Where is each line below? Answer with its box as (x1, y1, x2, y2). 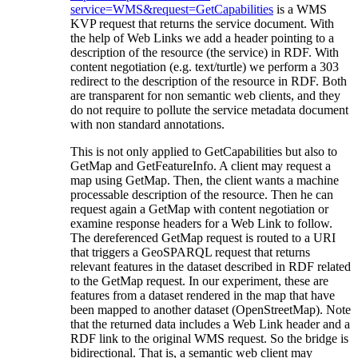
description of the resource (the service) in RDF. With (70, 45, 339, 59)
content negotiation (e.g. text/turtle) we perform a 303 (70, 59, 339, 74)
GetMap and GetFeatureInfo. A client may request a (70, 158, 331, 173)
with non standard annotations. (70, 117, 225, 131)
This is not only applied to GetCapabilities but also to (70, 144, 337, 158)
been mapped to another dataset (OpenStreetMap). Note (70, 302, 351, 316)
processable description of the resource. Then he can (70, 187, 333, 201)
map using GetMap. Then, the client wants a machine (70, 173, 339, 187)
